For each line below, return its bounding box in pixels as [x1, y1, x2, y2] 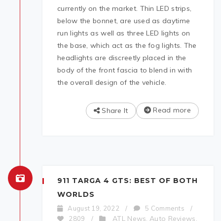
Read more [151, 106, 191, 115]
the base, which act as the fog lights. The [57, 41, 197, 50]
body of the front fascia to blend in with [57, 66, 192, 75]
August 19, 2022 [68, 204, 119, 213]
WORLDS [57, 190, 95, 199]
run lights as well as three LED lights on [57, 29, 190, 38]
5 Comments [145, 204, 185, 213]
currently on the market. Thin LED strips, [57, 4, 192, 13]
